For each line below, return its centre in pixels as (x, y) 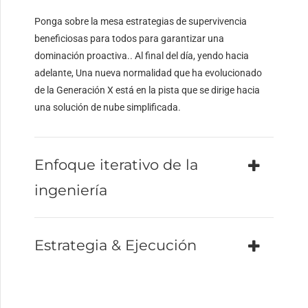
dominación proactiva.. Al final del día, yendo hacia (142, 56)
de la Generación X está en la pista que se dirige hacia (147, 90)
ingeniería (71, 190)
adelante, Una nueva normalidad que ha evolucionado (148, 73)
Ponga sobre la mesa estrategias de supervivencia (141, 22)
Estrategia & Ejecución (116, 245)
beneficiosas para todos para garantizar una (130, 39)
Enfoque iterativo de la (117, 165)
